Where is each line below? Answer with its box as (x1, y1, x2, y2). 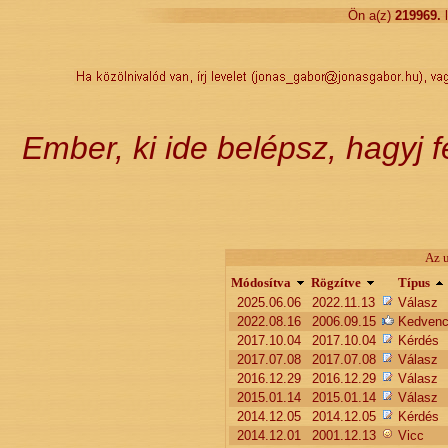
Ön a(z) (348, 8, 391, 23)
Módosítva (230, 275, 291, 290)
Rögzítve (310, 275, 361, 290)
